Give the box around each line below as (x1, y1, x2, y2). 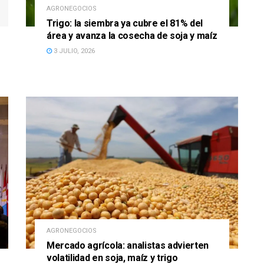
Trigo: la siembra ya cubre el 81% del (47, 18, 203, 29)
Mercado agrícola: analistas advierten (47, 239, 209, 251)
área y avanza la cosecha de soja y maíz (47, 30, 217, 42)
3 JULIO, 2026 (52, 47, 95, 55)
